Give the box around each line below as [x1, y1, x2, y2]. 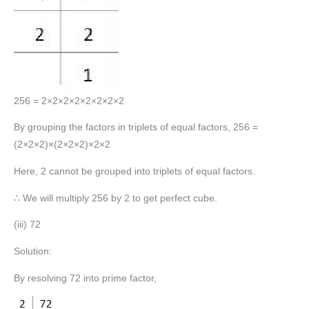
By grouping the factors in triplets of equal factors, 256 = [14, 122, 258, 133]
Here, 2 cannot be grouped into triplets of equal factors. [14, 166, 255, 177]
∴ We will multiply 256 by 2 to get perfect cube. [14, 192, 217, 203]
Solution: [14, 246, 52, 257]
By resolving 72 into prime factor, [14, 272, 157, 283]
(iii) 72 [14, 219, 41, 230]
